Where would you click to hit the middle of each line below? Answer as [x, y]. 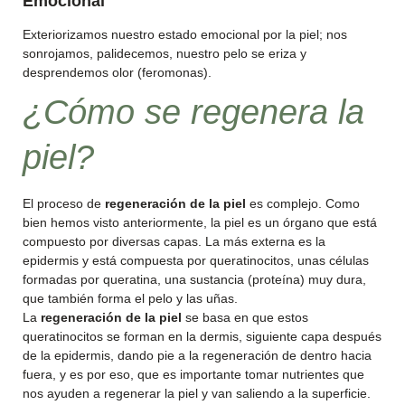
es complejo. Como [303, 203]
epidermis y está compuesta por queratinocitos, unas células [196, 260]
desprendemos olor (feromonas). [117, 72]
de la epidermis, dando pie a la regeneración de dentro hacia [197, 355]
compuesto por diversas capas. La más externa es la [174, 241]
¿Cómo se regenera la [193, 112]
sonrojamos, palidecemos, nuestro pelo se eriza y [165, 53]
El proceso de [64, 203]
